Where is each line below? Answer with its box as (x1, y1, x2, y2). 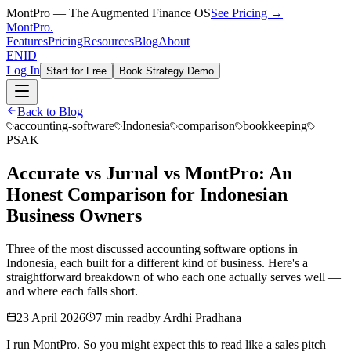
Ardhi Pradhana (163, 310, 241, 324)
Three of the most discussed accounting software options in (6, 241, 298, 255)
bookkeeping (243, 119, 307, 132)
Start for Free (46, 65, 107, 77)
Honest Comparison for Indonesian (6, 183, 288, 204)
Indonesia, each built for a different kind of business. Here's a (6, 255, 308, 270)
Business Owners (6, 204, 142, 226)
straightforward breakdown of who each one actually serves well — (6, 270, 341, 284)
